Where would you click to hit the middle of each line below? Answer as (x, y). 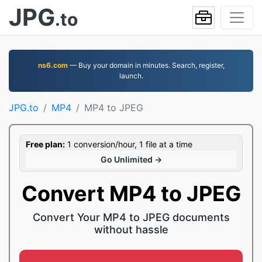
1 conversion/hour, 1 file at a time (129, 144)
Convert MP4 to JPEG (131, 194)
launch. (131, 76)
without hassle (131, 230)
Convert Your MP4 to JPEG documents (131, 217)
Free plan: (45, 144)
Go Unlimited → (131, 159)
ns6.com (53, 65)
